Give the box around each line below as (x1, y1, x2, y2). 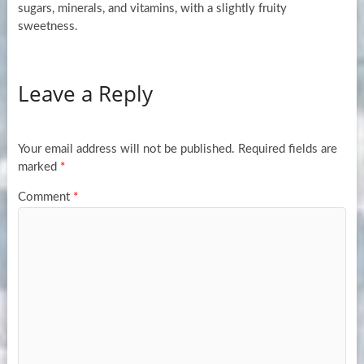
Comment (17, 190, 73, 203)
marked (17, 161, 60, 174)
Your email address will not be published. (17, 143, 235, 156)
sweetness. (17, 19, 78, 32)
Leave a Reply (17, 78, 153, 108)
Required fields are (237, 143, 337, 156)
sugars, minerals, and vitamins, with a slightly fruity (17, 2, 287, 15)
